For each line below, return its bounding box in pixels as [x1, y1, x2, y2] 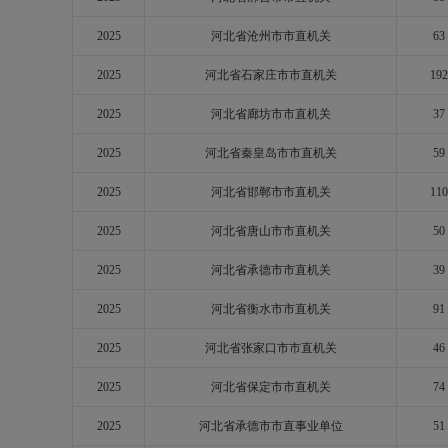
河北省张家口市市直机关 [204, 341, 337, 355]
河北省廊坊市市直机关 [210, 107, 331, 121]
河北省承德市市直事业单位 [198, 419, 343, 433]
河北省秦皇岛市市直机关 [204, 146, 337, 160]
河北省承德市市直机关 [210, 263, 331, 277]
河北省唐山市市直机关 [210, 224, 331, 238]
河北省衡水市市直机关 [210, 302, 331, 316]
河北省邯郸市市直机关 [210, 185, 331, 199]
